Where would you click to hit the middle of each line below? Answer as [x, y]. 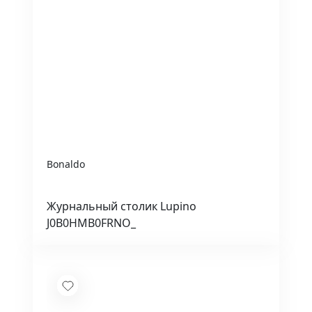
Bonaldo [66, 164]
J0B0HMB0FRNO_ [91, 223]
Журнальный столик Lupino [122, 206]
